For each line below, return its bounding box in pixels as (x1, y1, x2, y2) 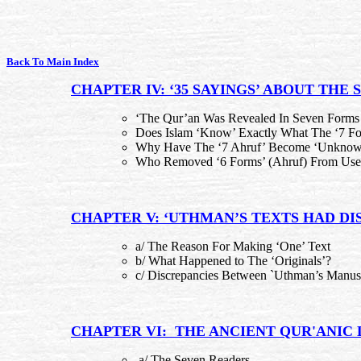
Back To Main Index (6, 56, 99, 68)
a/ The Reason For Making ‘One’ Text (135, 239, 330, 253)
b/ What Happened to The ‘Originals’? (135, 254, 331, 268)
